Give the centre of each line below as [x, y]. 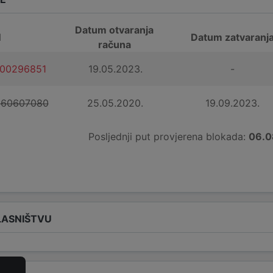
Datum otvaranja [115, 30]
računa [114, 44]
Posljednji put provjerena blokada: [169, 136]
